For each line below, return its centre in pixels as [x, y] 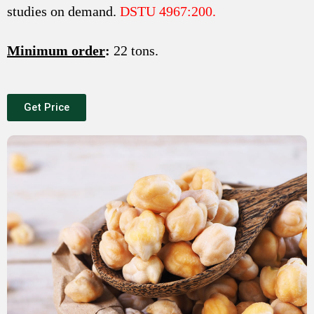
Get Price [47, 107]
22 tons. [134, 50]
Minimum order [56, 50]
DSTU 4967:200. [168, 11]
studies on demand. [63, 11]
